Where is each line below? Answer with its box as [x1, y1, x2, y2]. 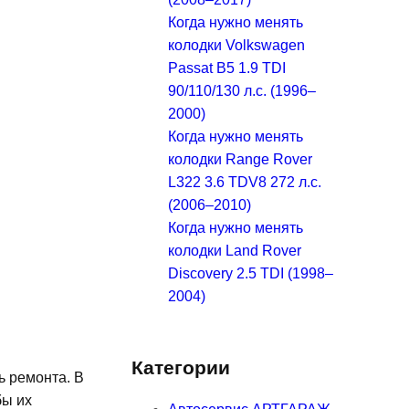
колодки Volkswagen [168, 37, 305, 53]
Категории [131, 356, 230, 378]
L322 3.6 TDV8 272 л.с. [168, 173, 321, 190]
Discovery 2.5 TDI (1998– [168, 265, 333, 281]
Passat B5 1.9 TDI [168, 59, 286, 76]
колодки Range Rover [168, 151, 312, 167]
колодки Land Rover [168, 242, 301, 258]
